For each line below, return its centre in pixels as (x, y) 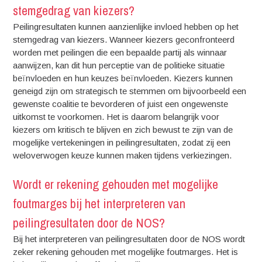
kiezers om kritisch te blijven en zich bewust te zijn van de (123, 129)
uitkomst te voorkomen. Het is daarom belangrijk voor (116, 116)
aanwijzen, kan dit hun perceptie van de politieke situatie (119, 65)
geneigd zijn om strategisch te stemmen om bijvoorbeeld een (130, 91)
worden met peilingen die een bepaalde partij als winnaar (120, 52)
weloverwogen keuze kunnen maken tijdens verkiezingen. (123, 155)
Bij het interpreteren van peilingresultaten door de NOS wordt (129, 239)
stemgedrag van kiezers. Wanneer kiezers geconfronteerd (124, 39)
